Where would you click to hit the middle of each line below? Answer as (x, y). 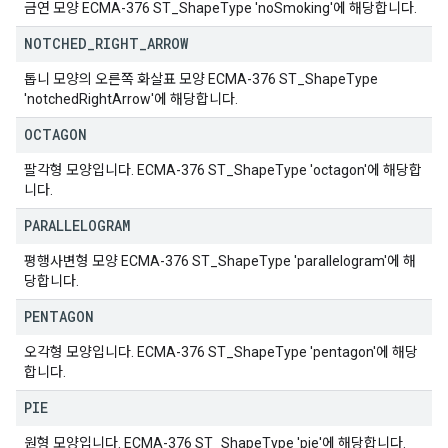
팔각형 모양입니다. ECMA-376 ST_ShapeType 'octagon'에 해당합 (223, 170)
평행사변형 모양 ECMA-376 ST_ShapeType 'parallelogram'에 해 (220, 261)
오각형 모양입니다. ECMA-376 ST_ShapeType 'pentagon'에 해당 (221, 352)
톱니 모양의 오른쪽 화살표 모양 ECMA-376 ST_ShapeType (201, 79)
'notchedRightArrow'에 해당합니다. (131, 99)
